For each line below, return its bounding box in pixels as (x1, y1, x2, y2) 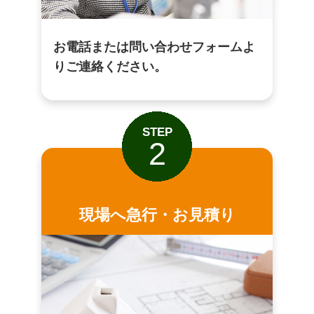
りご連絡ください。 (53, 59, 167, 74)
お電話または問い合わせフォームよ (53, 39, 255, 54)
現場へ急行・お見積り (78, 205, 235, 224)
